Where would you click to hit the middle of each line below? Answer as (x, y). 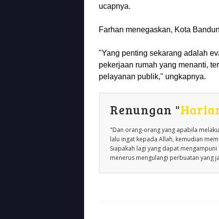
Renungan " (145, 109)
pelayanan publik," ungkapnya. (152, 76)
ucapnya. (115, 6)
